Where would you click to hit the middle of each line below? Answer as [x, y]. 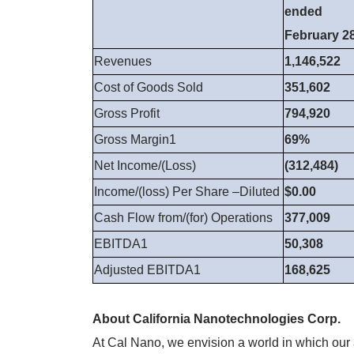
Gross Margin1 [135, 140]
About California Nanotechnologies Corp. [217, 319]
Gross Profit [127, 114]
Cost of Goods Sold [149, 88]
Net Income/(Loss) [145, 166]
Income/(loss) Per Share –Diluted [187, 192]
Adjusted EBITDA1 [147, 270]
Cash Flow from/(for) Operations [183, 218]
